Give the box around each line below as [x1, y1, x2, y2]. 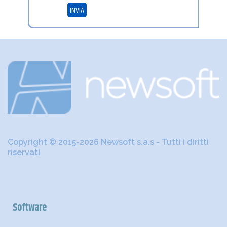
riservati [8, 147, 40, 158]
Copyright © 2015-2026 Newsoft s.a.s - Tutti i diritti [8, 137, 209, 147]
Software [13, 200, 47, 216]
